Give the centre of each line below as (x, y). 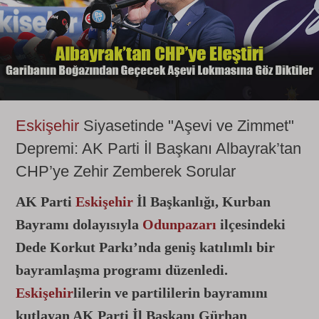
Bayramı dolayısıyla (79, 224)
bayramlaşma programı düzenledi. (122, 270)
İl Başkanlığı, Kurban (202, 202)
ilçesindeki (251, 224)
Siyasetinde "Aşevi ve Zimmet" (187, 126)
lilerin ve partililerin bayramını (171, 293)
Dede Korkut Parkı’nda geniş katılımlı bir (145, 247)
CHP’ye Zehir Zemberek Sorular (126, 171)
